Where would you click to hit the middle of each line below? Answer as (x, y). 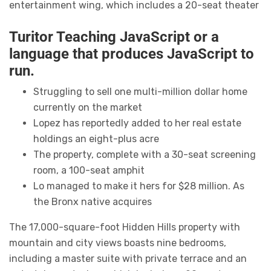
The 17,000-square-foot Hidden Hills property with (125, 227)
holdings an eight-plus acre (96, 139)
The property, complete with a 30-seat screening (145, 155)
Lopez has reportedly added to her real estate (137, 123)
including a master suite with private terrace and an (128, 259)
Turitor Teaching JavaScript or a (114, 37)
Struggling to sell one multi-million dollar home (140, 92)
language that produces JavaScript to (132, 54)
